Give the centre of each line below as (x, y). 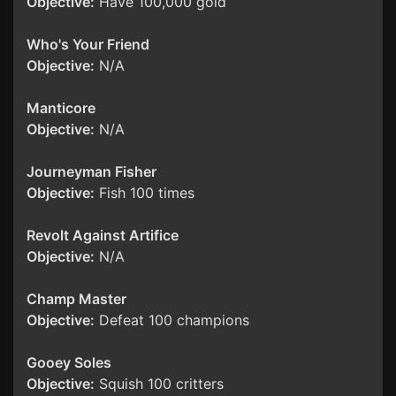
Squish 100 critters (159, 384)
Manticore (61, 108)
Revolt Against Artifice (103, 236)
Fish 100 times (145, 193)
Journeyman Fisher (91, 172)
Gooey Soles (69, 363)
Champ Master (76, 299)
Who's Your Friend (88, 45)
